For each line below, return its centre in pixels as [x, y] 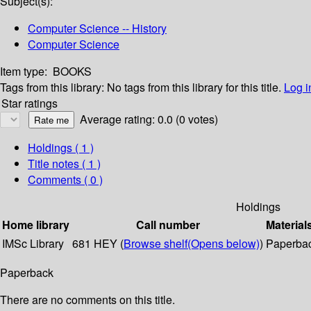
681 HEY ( [98, 244]
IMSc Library [33, 244]
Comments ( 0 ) [65, 180]
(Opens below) [224, 244]
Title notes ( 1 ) [64, 164]
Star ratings [30, 103]
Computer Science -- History [97, 28]
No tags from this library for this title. [194, 87]
